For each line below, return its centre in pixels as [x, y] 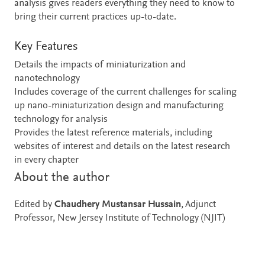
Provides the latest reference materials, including [113, 134]
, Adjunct [198, 205]
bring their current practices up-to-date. [95, 17]
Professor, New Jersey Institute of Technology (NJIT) [119, 219]
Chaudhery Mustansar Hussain [118, 205]
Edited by [34, 205]
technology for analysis [61, 120]
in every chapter [46, 161]
